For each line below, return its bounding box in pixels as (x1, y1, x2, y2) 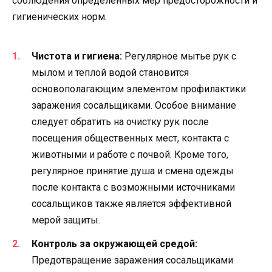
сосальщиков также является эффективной (32, 198, 231, 210)
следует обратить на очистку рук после (32, 116, 209, 128)
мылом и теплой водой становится (32, 67, 189, 79)
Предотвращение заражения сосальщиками (32, 254, 233, 266)
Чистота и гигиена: (32, 50, 122, 63)
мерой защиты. (32, 214, 100, 226)
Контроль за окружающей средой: (32, 237, 197, 250)
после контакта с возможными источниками (32, 182, 235, 194)
